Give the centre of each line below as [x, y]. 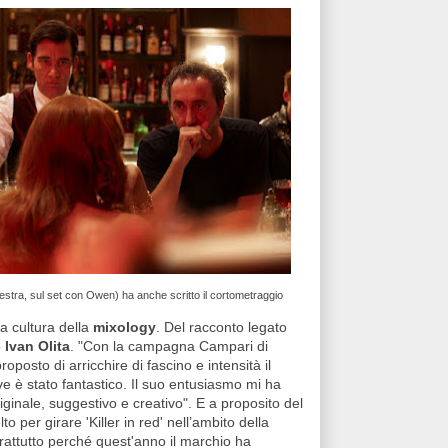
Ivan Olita [37, 346]
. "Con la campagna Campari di [169, 346]
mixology [124, 327]
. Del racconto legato [221, 327]
